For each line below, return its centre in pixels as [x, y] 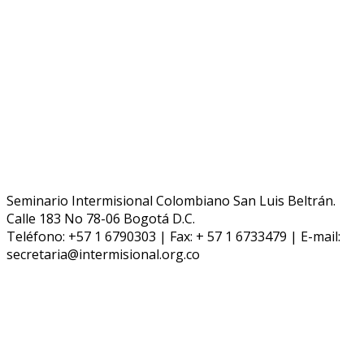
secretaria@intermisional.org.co [103, 254]
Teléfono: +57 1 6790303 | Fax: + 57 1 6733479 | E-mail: [173, 236]
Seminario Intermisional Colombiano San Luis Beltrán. [171, 200]
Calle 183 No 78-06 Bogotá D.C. [101, 218]
